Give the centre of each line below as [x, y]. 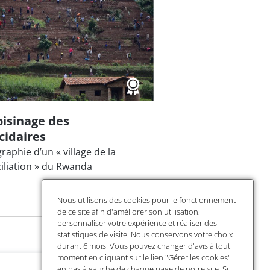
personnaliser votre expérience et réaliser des [137, 223]
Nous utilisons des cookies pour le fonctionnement [147, 200]
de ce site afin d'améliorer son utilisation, [129, 212]
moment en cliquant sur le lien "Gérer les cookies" [144, 258]
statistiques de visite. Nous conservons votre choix [145, 235]
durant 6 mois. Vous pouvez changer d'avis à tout [144, 246]
